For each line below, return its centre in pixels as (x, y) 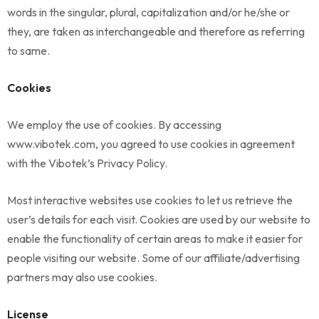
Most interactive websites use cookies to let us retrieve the (150, 200)
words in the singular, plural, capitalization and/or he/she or (148, 12)
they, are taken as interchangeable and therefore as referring (156, 31)
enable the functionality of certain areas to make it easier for (155, 239)
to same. (28, 51)
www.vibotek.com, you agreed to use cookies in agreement (151, 144)
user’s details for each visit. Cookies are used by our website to (159, 219)
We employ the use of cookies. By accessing (114, 125)
